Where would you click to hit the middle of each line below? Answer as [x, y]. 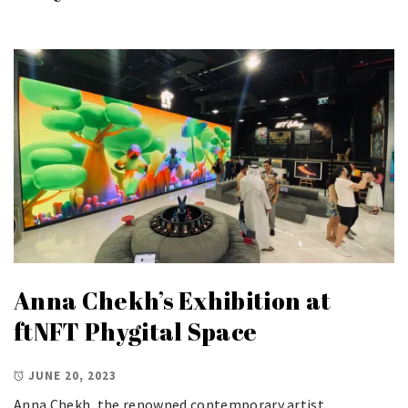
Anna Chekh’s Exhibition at [173, 301]
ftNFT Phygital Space [136, 332]
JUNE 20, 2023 [72, 375]
